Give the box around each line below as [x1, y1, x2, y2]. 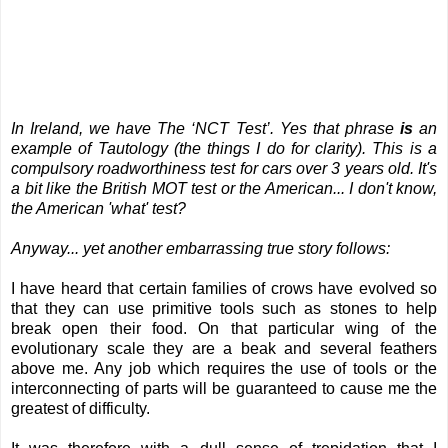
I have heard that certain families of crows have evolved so [11, 280, 437, 298]
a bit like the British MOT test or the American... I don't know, [11, 180, 437, 198]
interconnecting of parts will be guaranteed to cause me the [11, 380, 437, 398]
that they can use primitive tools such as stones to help [11, 300, 437, 318]
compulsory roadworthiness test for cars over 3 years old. [11, 160, 414, 178]
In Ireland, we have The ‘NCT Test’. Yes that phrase [11, 120, 400, 138]
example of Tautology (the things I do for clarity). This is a [11, 140, 437, 158]
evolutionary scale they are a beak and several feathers [11, 340, 437, 358]
